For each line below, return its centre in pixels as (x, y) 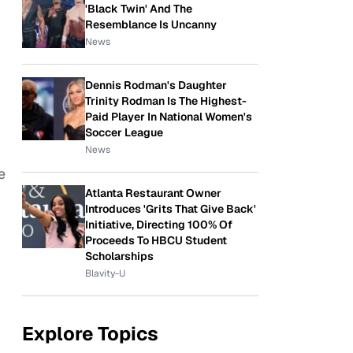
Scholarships (119, 256)
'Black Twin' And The (139, 9)
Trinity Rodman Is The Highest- (166, 101)
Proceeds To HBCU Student (156, 240)
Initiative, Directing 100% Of (159, 225)
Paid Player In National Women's (169, 117)
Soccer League (124, 132)
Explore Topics (90, 334)
